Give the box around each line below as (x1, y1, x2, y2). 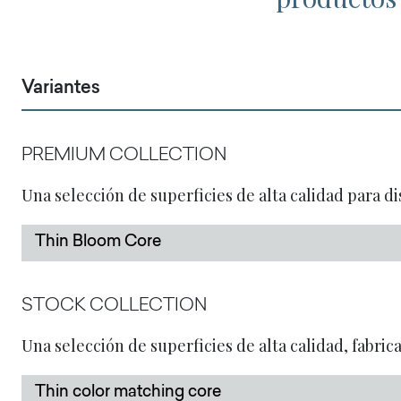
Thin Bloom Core (35, 235, 161, 251)
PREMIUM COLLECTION (21, 147, 226, 165)
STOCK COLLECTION (21, 297, 207, 315)
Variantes (21, 80, 100, 98)
